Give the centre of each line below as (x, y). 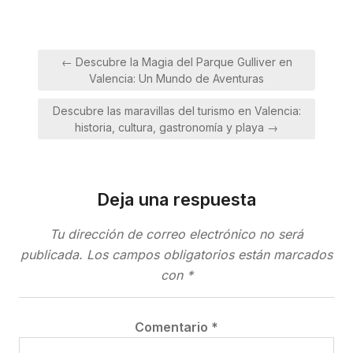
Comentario (173, 327)
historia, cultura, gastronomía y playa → (176, 128)
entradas (69, 100)
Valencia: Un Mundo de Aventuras (176, 79)
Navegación (82, 56)
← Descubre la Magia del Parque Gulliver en (176, 62)
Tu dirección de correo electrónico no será (176, 234)
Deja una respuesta (176, 200)
